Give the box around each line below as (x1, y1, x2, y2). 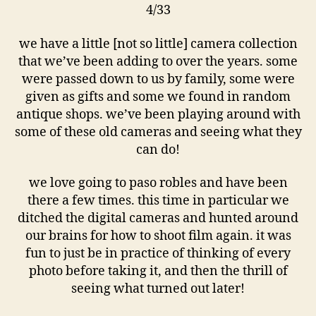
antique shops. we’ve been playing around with (16, 106, 300, 123)
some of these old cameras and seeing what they (14, 123, 302, 140)
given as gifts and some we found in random (25, 88, 291, 105)
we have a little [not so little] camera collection (18, 35, 298, 52)
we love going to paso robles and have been (28, 175, 288, 191)
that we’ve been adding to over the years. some (18, 53, 298, 70)
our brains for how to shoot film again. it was (25, 228, 291, 244)
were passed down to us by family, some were (21, 71, 295, 87)
